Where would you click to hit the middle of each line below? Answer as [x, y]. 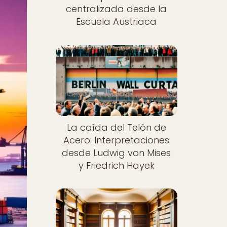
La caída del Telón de [116, 127]
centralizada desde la [117, 9]
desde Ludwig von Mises [117, 153]
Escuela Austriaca [117, 22]
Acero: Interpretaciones [117, 140]
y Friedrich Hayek [116, 165]
